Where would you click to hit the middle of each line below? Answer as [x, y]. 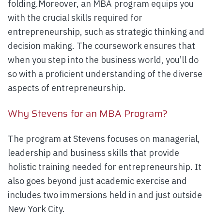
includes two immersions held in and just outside [105, 195]
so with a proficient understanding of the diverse [105, 74]
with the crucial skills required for [75, 18]
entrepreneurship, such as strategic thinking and [106, 32]
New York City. [36, 209]
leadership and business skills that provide [93, 153]
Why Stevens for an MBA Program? [88, 114]
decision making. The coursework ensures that [101, 46]
